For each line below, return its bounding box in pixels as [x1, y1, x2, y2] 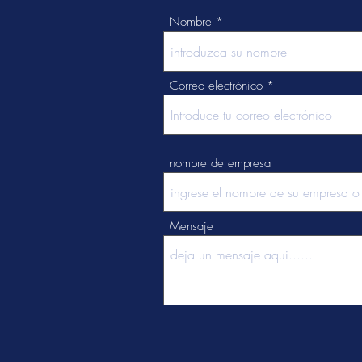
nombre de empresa [170, 155, 271, 171]
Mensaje [170, 218, 213, 234]
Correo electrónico [170, 78, 263, 94]
